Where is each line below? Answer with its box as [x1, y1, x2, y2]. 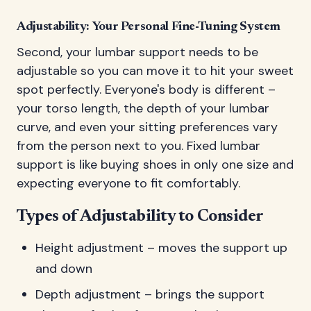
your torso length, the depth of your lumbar [17, 100, 269, 117]
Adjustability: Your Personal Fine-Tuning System [17, 21, 281, 34]
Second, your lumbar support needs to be [17, 44, 258, 61]
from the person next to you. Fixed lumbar [17, 137, 260, 155]
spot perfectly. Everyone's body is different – [17, 81, 276, 99]
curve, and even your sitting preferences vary [17, 119, 278, 136]
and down [35, 260, 92, 278]
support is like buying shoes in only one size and [17, 156, 294, 174]
